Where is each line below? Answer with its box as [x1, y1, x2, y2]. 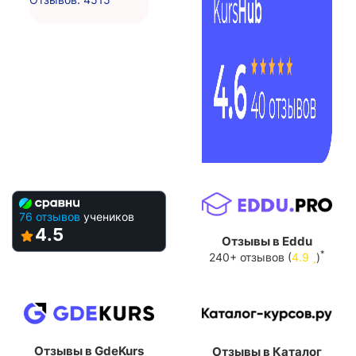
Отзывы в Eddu [222, 233, 312, 249]
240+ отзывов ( [209, 250, 292, 264]
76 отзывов [19, 209, 80, 223]
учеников [83, 209, 134, 223]
